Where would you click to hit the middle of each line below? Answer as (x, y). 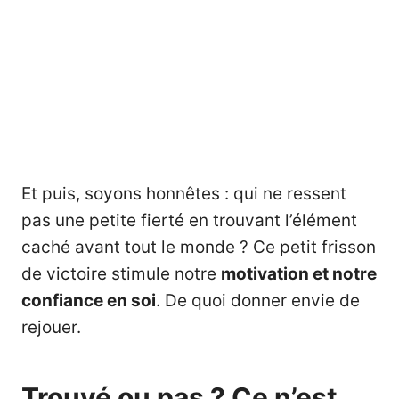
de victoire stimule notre (121, 274)
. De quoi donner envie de (258, 301)
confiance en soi (89, 301)
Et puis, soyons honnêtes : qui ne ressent (184, 194)
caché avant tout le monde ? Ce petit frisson (199, 248)
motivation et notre (299, 274)
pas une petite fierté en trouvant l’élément (189, 221)
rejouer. (51, 328)
